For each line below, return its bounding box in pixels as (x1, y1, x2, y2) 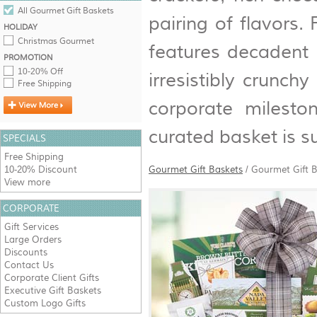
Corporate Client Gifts (4, 272, 99, 283)
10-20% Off (18, 67, 63, 76)
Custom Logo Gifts (4, 298, 86, 309)
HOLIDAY (4, 23, 38, 31)
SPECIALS (3, 133, 46, 144)
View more (4, 177, 50, 188)
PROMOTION (4, 53, 53, 62)
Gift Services (4, 221, 59, 232)
